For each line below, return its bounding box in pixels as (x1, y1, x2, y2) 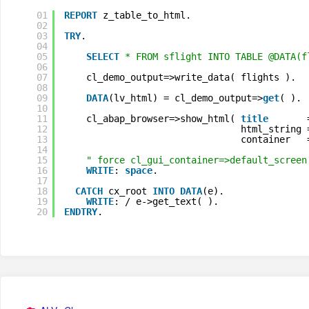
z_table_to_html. (102, 10, 191, 21)
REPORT (63, 10, 97, 21)
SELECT (86, 51, 119, 63)
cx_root (108, 186, 152, 197)
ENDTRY (63, 206, 97, 218)
